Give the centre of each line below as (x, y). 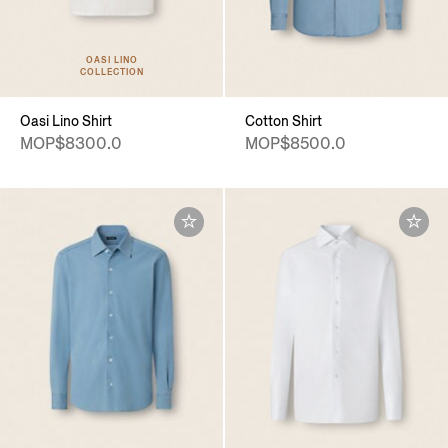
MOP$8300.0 (71, 144)
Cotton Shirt (283, 122)
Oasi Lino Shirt (66, 122)
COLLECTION (111, 72)
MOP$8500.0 (295, 144)
